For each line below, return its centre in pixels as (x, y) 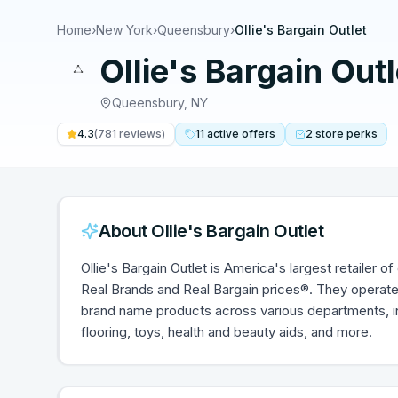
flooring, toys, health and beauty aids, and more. (227, 332)
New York (124, 30)
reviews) (141, 134)
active (223, 134)
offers (259, 134)
